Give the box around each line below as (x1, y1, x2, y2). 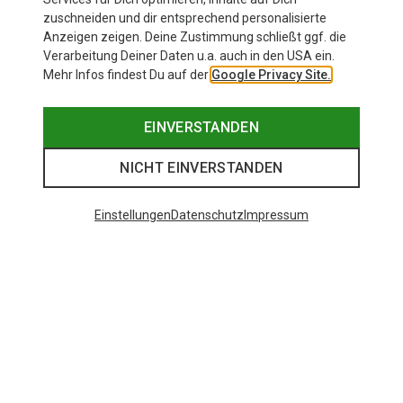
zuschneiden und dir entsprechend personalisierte (43, 11, 327, 25)
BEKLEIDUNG (138, 225, 227, 243)
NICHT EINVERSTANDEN (120, 159, 283, 176)
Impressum (244, 208, 309, 222)
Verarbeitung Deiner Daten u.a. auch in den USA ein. (43, 49, 335, 63)
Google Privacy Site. (211, 67, 331, 82)
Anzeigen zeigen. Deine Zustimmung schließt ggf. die (43, 30, 346, 44)
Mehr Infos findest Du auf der (43, 67, 211, 82)
